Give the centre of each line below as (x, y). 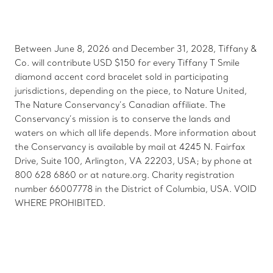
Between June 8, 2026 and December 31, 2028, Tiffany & (136, 48)
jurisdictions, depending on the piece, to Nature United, (131, 90)
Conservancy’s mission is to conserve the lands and (122, 119)
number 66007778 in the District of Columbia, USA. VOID (136, 189)
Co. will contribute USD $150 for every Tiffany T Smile (127, 62)
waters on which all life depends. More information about (136, 133)
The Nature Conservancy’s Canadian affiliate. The (120, 105)
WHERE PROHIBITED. (60, 203)
